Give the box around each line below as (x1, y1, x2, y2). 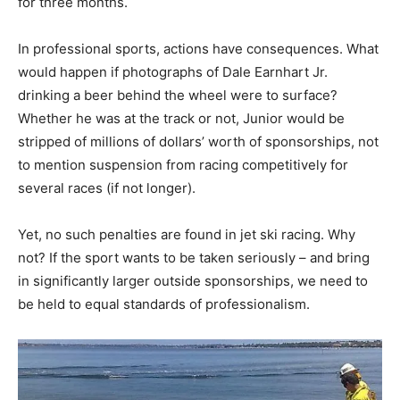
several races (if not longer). (18, 179, 196, 196)
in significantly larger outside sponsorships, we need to (18, 271, 368, 289)
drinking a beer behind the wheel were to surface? (18, 86, 337, 104)
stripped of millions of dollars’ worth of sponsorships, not (18, 132, 379, 150)
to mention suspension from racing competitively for (18, 155, 348, 173)
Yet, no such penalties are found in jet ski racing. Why (18, 225, 355, 243)
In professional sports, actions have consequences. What (18, 39, 379, 57)
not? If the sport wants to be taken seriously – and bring (18, 248, 370, 266)
